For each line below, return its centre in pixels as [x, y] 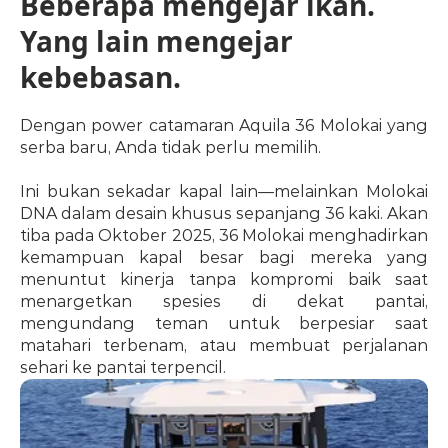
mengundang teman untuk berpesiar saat [224, 323]
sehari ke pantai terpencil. [123, 367]
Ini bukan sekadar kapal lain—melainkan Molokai [224, 191]
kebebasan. [100, 77]
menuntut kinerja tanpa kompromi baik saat [224, 279]
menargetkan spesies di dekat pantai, [224, 301]
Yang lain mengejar [156, 41]
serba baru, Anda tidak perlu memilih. [170, 147]
